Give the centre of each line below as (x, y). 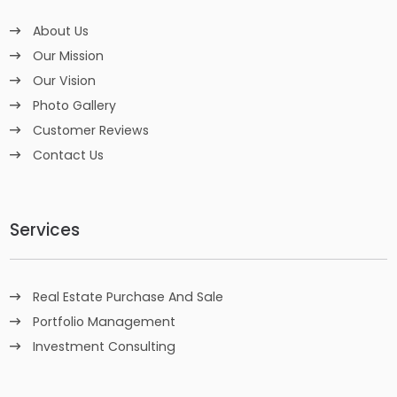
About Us (61, 31)
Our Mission (69, 55)
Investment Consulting (105, 347)
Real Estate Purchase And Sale (128, 297)
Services (45, 230)
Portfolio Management (105, 322)
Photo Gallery (75, 105)
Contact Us (69, 155)
